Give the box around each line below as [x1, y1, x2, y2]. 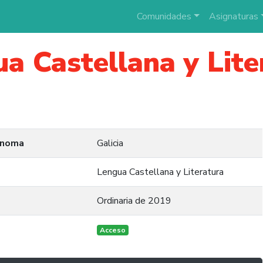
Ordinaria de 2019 [97, 194, 171, 207]
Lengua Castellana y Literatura [97, 166, 224, 178]
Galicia [97, 137, 123, 150]
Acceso [99, 225, 126, 235]
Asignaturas [208, 10, 258, 23]
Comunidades [136, 10, 191, 23]
